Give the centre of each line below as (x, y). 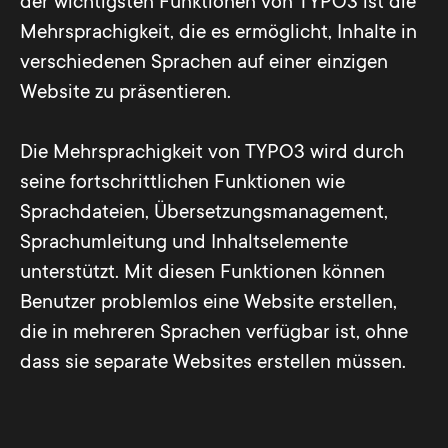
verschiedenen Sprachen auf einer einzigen (204, 62)
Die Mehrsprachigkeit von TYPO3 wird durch (212, 152)
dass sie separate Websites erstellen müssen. (213, 362)
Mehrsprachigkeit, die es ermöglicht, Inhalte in (218, 32)
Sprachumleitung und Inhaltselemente (184, 242)
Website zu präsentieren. (125, 92)
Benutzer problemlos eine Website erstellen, (208, 302)
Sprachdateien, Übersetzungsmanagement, (204, 212)
